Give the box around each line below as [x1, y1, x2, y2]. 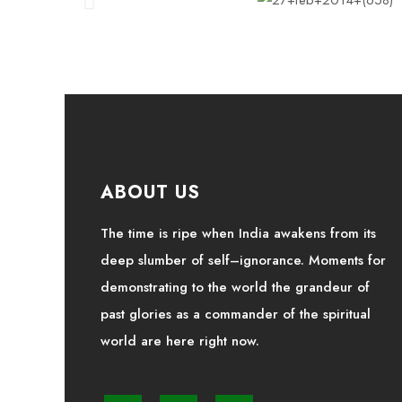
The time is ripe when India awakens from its [100, 223, 376, 243]
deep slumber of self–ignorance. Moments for [100, 250, 386, 270]
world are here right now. [100, 331, 259, 351]
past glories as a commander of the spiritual [100, 304, 371, 324]
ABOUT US [100, 179, 200, 205]
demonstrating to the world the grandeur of [100, 277, 370, 297]
